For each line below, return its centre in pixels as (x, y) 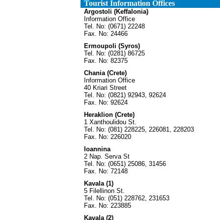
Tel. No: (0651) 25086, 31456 (125, 164)
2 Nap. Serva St (107, 156)
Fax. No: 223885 (107, 206)
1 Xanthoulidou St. (110, 122)
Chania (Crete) (105, 73)
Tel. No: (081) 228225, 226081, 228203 (139, 129)
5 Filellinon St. (104, 191)
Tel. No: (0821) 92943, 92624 (125, 95)
